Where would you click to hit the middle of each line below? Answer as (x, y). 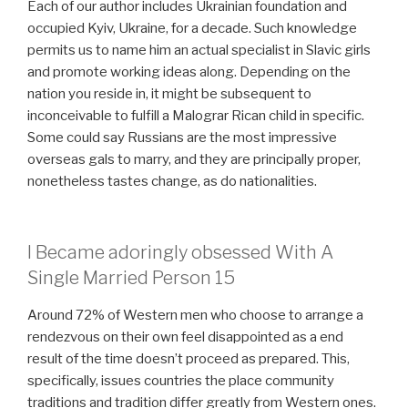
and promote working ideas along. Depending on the (189, 71)
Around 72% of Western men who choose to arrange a (195, 316)
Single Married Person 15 (131, 278)
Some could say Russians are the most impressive (182, 137)
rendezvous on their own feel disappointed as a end (185, 337)
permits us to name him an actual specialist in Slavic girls (199, 50)
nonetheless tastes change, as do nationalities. (172, 181)
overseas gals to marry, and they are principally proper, (194, 159)
